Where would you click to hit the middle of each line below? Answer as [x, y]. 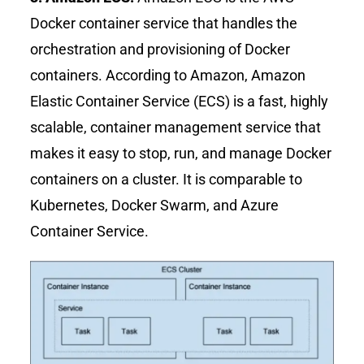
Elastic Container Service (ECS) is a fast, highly [180, 102]
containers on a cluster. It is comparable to [167, 180]
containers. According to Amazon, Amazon [168, 76]
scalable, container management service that [176, 128]
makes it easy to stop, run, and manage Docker [181, 154]
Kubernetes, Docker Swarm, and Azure [155, 206]
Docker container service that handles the [164, 24]
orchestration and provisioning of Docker [160, 50]
